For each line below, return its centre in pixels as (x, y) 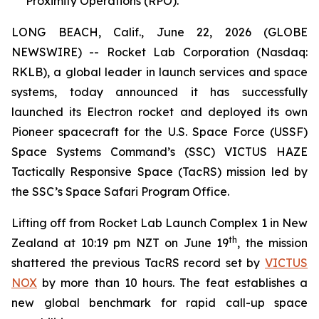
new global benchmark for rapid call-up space (159, 303)
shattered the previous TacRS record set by (138, 263)
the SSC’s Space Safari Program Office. (120, 192)
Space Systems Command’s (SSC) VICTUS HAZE (159, 152)
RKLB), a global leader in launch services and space (159, 72)
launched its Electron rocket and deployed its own (159, 112)
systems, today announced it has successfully (159, 92)
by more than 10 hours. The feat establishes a (172, 283)
